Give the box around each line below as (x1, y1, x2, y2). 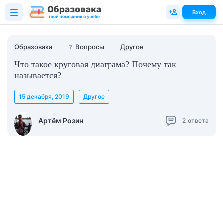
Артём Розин (38, 116, 83, 125)
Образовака (14, 43, 52, 51)
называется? (14, 70, 61, 80)
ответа (188, 116, 209, 124)
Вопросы (75, 43, 104, 51)
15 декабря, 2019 (19, 93, 69, 100)
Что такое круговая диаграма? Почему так (14, 59, 176, 69)
